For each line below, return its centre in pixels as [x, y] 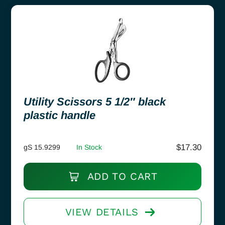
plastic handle [60, 115]
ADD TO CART [121, 176]
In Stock [89, 147]
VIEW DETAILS [102, 212]
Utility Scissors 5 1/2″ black [95, 101]
